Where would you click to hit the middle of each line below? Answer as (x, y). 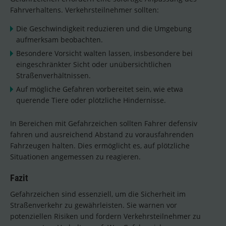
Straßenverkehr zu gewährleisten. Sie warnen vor (94, 205)
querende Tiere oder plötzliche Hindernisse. (91, 100)
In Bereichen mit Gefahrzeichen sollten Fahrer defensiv (104, 124)
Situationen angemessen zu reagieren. (75, 157)
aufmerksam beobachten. (60, 40)
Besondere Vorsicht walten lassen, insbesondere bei (104, 53)
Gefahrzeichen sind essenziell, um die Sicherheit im (98, 194)
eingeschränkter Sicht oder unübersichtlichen (94, 65)
